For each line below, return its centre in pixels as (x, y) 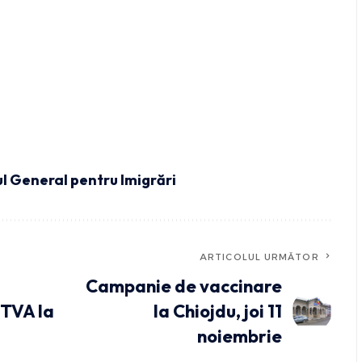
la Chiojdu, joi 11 (217, 311)
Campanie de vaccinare (183, 286)
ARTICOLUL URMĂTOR (259, 257)
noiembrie (239, 336)
